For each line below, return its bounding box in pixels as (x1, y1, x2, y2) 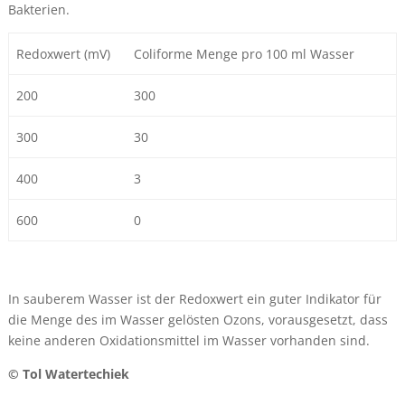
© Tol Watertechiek (7, 365, 129, 382)
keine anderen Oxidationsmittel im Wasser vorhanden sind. (7, 332, 370, 349)
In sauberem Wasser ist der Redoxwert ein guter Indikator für (7, 290, 381, 307)
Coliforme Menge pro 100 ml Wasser (134, 45, 355, 62)
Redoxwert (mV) (16, 45, 111, 62)
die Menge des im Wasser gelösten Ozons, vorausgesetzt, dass (7, 311, 388, 328)
